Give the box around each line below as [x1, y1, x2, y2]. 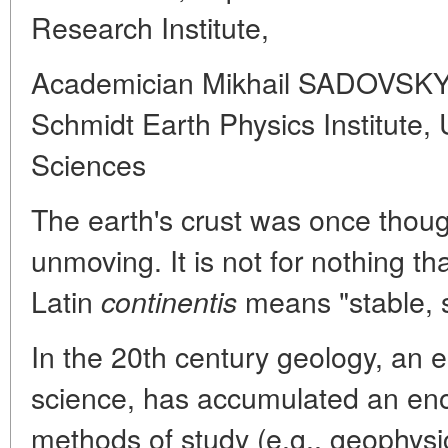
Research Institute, [31, 6, 269, 47]
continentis [101, 281, 237, 321]
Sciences [31, 143, 146, 184]
